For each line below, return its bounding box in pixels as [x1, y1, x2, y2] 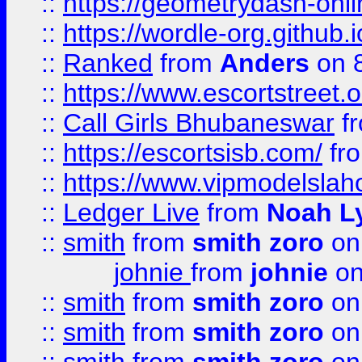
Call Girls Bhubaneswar [63, 108, 335, 137]
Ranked [63, 48, 153, 78]
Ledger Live [63, 198, 200, 227]
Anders [220, 48, 309, 78]
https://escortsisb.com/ [63, 138, 322, 167]
